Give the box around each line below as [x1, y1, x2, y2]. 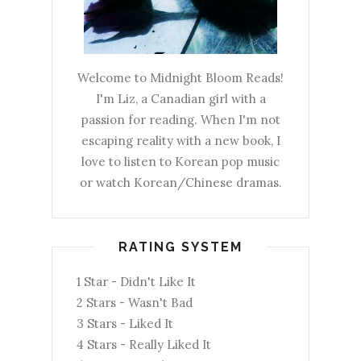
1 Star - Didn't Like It [77, 273, 196, 289]
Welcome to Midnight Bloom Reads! [77, 69, 284, 85]
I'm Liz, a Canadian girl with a [95, 90, 266, 106]
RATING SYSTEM [118, 239, 243, 255]
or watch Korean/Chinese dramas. [79, 174, 282, 190]
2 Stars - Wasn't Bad [77, 294, 193, 310]
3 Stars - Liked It [77, 315, 173, 331]
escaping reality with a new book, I [81, 132, 280, 148]
